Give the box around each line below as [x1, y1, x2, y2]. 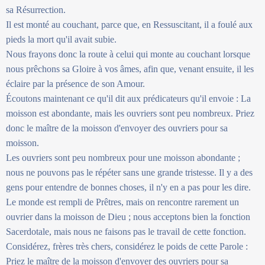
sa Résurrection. [6, 4, 66, 15]
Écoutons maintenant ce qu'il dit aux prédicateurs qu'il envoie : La [6, 93, 251, 104]
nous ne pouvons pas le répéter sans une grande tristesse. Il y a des [6, 167, 253, 177]
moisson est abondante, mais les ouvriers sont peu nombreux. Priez [6, 108, 254, 118]
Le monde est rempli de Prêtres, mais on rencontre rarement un [6, 196, 239, 207]
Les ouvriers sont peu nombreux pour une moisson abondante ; [6, 152, 240, 163]
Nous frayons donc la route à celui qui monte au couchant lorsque [6, 49, 250, 59]
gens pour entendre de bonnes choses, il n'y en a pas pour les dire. [6, 182, 251, 192]
